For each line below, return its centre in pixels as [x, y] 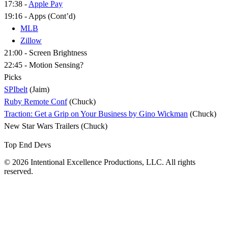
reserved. [19, 172]
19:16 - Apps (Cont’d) [40, 16]
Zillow [31, 41]
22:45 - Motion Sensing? [44, 65]
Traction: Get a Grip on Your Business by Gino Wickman [96, 114]
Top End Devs [27, 145]
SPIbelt [16, 90]
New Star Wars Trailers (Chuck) [56, 126]
